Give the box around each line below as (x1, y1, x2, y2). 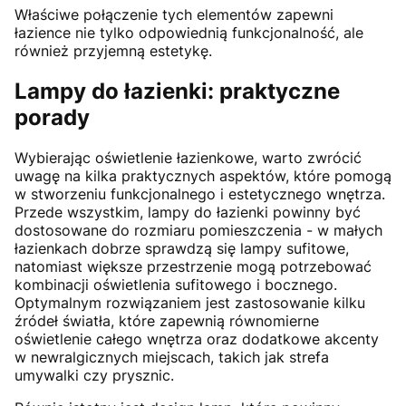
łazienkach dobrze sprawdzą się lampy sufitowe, (14, 239, 349, 258)
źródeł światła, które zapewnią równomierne (14, 312, 319, 331)
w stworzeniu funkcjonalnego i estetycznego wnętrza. (14, 185, 385, 204)
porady (14, 104, 90, 131)
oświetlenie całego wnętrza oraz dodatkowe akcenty (14, 330, 379, 349)
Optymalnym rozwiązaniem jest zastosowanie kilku (14, 294, 365, 313)
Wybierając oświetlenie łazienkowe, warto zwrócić (14, 149, 362, 168)
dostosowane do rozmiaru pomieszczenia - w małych (14, 221, 382, 240)
